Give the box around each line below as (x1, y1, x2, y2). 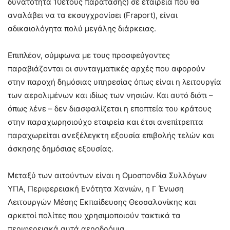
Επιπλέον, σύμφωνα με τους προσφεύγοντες (8, 50, 170, 60)
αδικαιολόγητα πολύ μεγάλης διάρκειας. (8, 23, 156, 33)
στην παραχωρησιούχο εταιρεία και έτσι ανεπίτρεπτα (8, 117, 203, 127)
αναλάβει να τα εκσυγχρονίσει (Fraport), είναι (8, 10, 178, 20)
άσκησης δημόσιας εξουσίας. (8, 143, 113, 154)
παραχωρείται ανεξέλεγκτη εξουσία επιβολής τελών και (8, 130, 214, 140)
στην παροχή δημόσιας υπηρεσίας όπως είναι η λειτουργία (8, 76, 221, 87)
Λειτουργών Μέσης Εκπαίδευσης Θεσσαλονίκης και (8, 197, 196, 207)
